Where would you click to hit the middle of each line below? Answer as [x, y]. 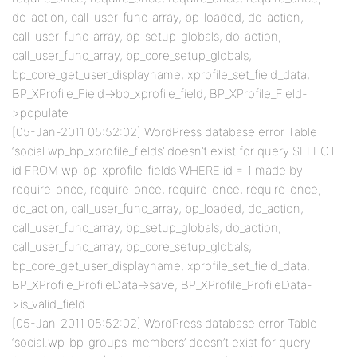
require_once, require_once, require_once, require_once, [167, 189]
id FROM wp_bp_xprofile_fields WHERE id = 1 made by [157, 170]
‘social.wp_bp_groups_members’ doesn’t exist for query [161, 342]
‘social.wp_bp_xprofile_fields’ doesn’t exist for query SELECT [174, 151]
